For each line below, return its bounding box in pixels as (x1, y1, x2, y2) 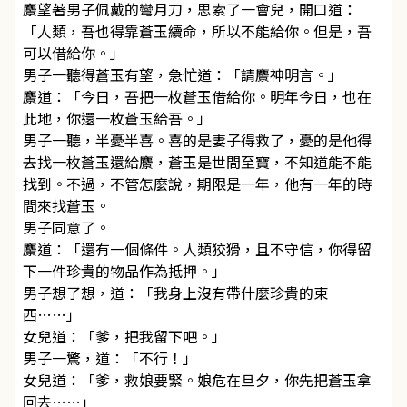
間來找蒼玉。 (23, 194, 110, 216)
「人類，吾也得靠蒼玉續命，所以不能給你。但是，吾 (23, 20, 372, 42)
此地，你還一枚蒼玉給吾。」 (23, 107, 212, 129)
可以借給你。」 (23, 42, 124, 64)
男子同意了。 (23, 216, 110, 238)
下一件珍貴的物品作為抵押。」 (23, 260, 226, 282)
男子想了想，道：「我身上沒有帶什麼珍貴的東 (23, 282, 328, 303)
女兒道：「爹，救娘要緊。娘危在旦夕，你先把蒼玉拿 (23, 369, 372, 391)
